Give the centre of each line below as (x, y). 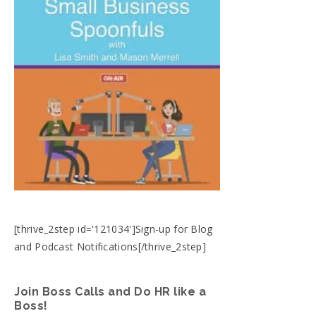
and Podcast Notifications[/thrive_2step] (110, 247)
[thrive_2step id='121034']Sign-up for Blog (114, 229)
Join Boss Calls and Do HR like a (110, 292)
